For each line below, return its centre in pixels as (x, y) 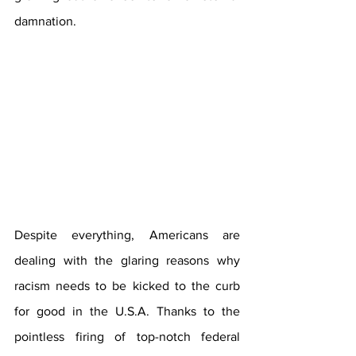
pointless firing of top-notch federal (127, 337)
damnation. (45, 21)
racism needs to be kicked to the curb (127, 286)
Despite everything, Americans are (127, 235)
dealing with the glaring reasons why (127, 260)
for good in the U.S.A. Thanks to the (127, 311)
